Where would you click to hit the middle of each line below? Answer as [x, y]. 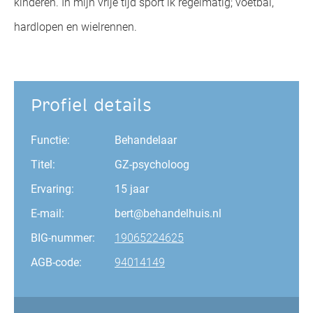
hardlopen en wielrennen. [76, 27]
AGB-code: [57, 262]
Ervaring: [53, 189]
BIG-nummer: [63, 238]
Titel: [43, 165]
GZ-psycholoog [152, 165]
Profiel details [92, 105]
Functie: [51, 140]
